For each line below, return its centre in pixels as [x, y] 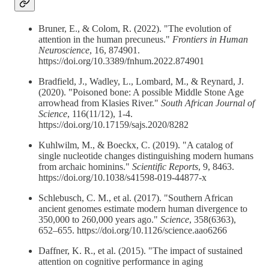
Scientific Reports [165, 166]
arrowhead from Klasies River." [100, 103]
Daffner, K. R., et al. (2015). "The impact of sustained [141, 250]
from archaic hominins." [85, 166]
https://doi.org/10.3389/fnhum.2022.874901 [121, 61]
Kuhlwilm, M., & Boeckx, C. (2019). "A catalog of [136, 145]
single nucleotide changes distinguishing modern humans [146, 156]
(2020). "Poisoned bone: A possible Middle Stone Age [141, 92]
